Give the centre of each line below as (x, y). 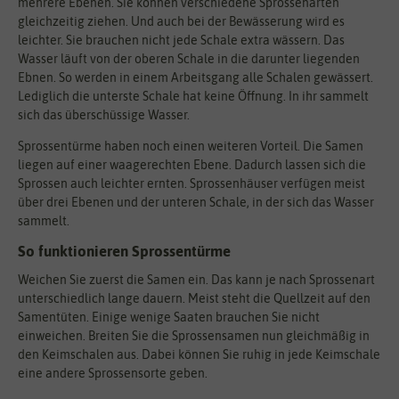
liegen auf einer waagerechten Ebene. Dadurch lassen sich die (192, 165)
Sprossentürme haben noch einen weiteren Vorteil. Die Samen (191, 147)
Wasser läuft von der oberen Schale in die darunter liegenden (189, 59)
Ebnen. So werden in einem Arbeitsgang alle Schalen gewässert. (195, 78)
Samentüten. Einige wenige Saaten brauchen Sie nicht (169, 317)
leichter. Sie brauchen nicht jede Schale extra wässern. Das (181, 41)
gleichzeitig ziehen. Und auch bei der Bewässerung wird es (181, 22)
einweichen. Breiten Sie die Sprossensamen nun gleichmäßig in (194, 335)
